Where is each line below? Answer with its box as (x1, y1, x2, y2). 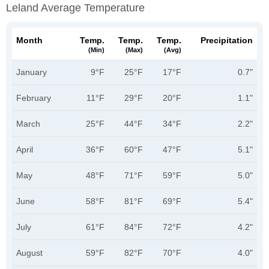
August (16, 248, 43, 258)
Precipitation (201, 35, 253, 45)
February (16, 93, 51, 103)
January (16, 67, 47, 77)
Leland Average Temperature (6, 2, 145, 14)
